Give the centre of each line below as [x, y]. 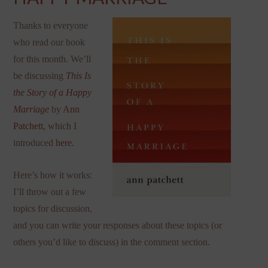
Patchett [28, 126]
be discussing [40, 75]
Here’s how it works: [53, 175]
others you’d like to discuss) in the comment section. [112, 242]
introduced [35, 142]
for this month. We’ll [52, 59]
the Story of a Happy [53, 92]
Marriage [31, 109]
